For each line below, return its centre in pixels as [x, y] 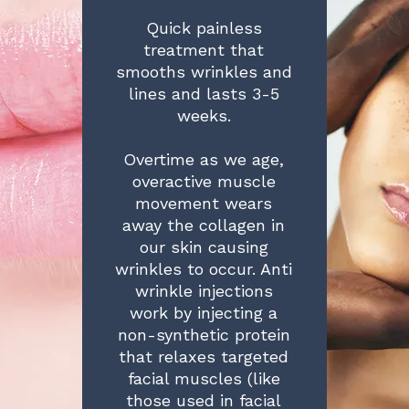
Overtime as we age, [204, 159]
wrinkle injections [204, 291]
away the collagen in [204, 225]
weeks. [204, 115]
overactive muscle [204, 181]
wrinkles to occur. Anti [204, 269]
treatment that [204, 50]
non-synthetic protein [204, 335]
